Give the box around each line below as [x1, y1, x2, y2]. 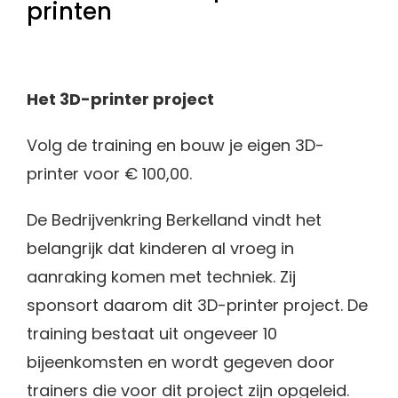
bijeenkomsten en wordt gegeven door [27, 351, 335, 373]
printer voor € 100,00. [27, 163, 192, 185]
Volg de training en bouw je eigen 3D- [27, 134, 324, 156]
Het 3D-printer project [27, 88, 214, 110]
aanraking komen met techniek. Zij [27, 266, 296, 288]
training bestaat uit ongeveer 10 [27, 322, 277, 345]
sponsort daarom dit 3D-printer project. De [27, 294, 368, 316]
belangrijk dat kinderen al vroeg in [27, 237, 294, 259]
